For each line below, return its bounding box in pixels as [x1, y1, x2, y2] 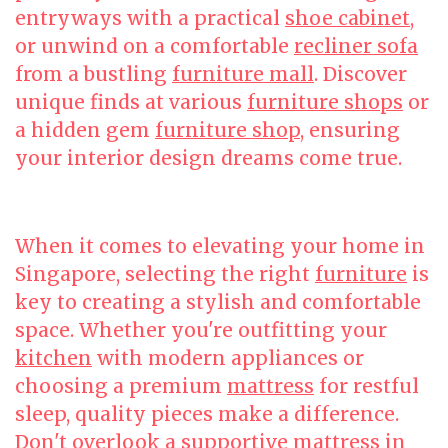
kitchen [15, 346, 92, 370]
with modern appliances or [92, 346, 364, 370]
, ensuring [300, 118, 400, 142]
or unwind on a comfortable [15, 34, 294, 58]
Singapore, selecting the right [15, 262, 315, 286]
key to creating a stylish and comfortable [15, 290, 421, 314]
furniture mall [172, 62, 314, 86]
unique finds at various [15, 90, 247, 114]
